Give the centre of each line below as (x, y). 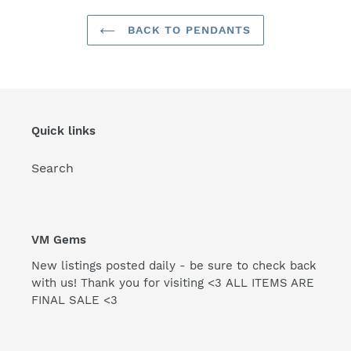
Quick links (63, 130)
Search (52, 168)
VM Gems (59, 240)
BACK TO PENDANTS (187, 29)
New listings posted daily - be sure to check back (174, 265)
